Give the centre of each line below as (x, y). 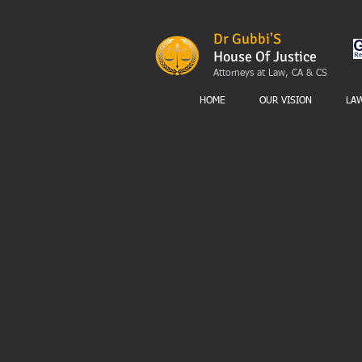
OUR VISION (285, 101)
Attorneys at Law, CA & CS (270, 74)
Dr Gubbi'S (247, 39)
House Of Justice (265, 57)
